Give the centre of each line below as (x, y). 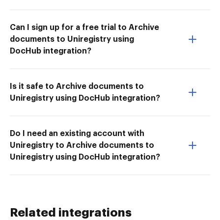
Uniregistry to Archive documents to (82, 145)
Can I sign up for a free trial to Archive (84, 27)
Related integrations (71, 212)
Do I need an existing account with (77, 133)
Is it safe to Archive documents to (77, 86)
